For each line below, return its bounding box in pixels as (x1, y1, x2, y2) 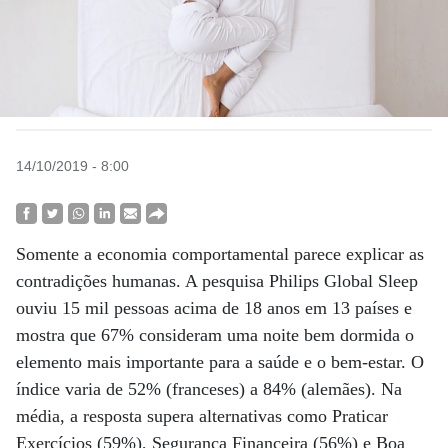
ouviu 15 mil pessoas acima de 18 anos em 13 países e (16, 298, 412, 318)
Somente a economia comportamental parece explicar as (16, 244, 424, 264)
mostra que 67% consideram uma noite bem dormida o (16, 325, 414, 345)
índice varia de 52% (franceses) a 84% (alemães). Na (16, 379, 402, 399)
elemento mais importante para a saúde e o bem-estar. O (16, 352, 424, 372)
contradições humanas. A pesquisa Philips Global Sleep (16, 271, 418, 291)
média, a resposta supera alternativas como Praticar (16, 406, 388, 426)
